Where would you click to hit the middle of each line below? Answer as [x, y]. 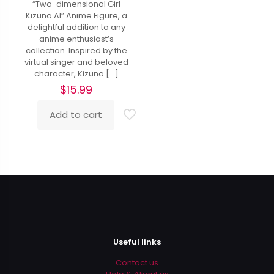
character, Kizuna [69, 73]
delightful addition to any [76, 27]
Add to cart [76, 114]
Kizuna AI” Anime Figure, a [76, 15]
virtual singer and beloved [76, 62]
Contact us [137, 263]
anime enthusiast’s [76, 39]
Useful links [137, 242]
